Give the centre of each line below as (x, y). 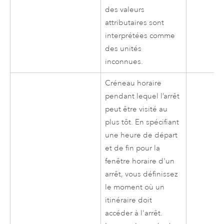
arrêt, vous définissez (142, 174)
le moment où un (135, 187)
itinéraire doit (129, 200)
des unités (123, 49)
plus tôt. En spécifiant (142, 122)
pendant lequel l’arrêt (142, 96)
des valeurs (125, 10)
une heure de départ (141, 135)
